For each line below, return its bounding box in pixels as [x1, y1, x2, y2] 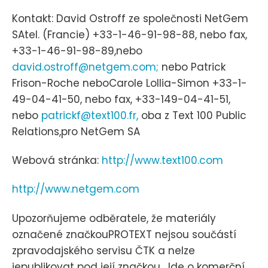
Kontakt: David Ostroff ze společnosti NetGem [12, 11, 248, 26]
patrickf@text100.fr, [41, 108, 138, 123]
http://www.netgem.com [12, 182, 139, 197]
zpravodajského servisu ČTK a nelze [12, 243, 195, 258]
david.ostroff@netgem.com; [12, 59, 159, 74]
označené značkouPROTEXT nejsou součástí [12, 227, 236, 242]
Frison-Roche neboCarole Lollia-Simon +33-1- [12, 75, 247, 90]
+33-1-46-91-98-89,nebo [12, 43, 142, 58]
